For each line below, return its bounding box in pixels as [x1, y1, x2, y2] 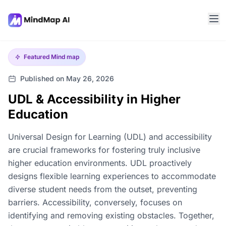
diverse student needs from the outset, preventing [8, 184, 197, 194]
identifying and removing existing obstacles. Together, [8, 210, 214, 220]
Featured [24, 53, 51, 61]
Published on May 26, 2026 [20, 74, 114, 83]
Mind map [51, 53, 79, 61]
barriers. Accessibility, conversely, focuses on [8, 197, 182, 207]
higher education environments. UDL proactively [8, 158, 192, 168]
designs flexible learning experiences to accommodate [8, 171, 216, 181]
